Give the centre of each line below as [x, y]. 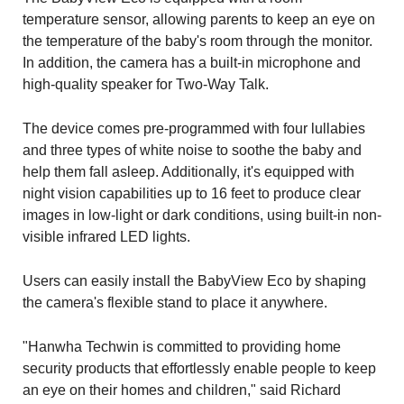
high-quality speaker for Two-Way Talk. [146, 85]
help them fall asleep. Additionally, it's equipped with [188, 172]
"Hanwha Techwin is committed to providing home [182, 347]
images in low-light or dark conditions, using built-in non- [202, 216]
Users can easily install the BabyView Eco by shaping [194, 281]
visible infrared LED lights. [106, 237]
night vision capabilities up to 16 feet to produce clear [192, 194]
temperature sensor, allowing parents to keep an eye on [199, 20]
